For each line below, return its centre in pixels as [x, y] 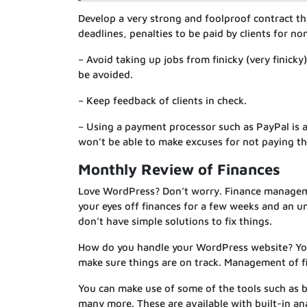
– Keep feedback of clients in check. [162, 101]
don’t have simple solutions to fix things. [175, 221]
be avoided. [106, 75]
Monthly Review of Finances [179, 170]
